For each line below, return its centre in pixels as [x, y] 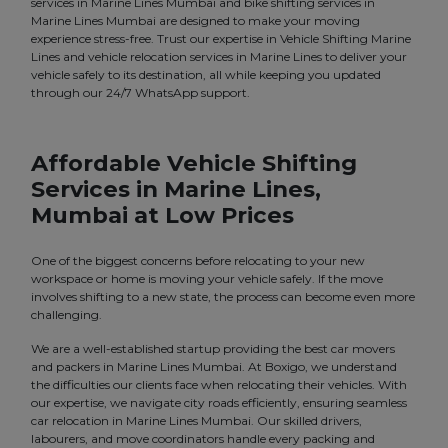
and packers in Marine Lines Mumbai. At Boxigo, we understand [214, 367]
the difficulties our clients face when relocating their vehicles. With [219, 385]
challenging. [66, 315]
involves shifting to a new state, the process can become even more [223, 297]
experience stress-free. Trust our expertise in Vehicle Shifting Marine [221, 39]
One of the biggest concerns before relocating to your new [198, 261]
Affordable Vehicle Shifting [194, 163]
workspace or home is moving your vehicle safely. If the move [207, 279]
